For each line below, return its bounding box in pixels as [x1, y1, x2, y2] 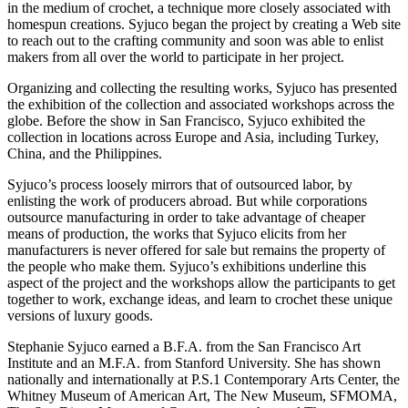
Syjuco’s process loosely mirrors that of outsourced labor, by [7, 176, 352, 192]
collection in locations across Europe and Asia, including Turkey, [7, 128, 379, 145]
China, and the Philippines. [7, 145, 162, 161]
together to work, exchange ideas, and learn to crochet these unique [7, 291, 393, 307]
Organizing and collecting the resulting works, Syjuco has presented [7, 79, 397, 96]
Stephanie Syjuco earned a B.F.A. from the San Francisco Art [7, 338, 361, 354]
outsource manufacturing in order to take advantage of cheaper [7, 209, 365, 225]
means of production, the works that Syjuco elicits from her [7, 225, 346, 241]
